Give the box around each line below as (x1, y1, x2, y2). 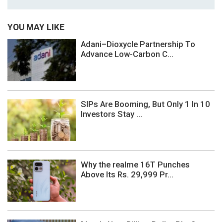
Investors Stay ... (81, 109, 142, 119)
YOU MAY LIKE (7, 22, 64, 32)
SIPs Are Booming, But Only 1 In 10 (81, 99, 210, 110)
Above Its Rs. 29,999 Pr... (81, 169, 173, 179)
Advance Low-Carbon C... (81, 49, 173, 59)
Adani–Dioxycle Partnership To (81, 39, 195, 50)
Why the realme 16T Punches (81, 159, 190, 169)
